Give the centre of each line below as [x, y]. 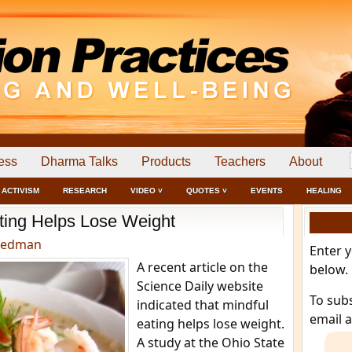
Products [166, 161]
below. [329, 269]
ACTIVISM [20, 191]
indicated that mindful [203, 305]
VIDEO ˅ [147, 191]
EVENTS [267, 191]
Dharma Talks [79, 161]
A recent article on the [202, 267]
